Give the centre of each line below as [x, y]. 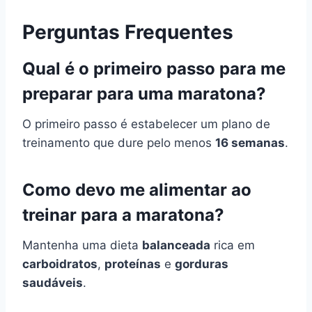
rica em [233, 245]
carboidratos [60, 264]
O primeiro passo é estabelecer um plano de [146, 124]
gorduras [202, 264]
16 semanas [250, 142]
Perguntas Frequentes [128, 32]
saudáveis [53, 282]
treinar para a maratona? [123, 214]
